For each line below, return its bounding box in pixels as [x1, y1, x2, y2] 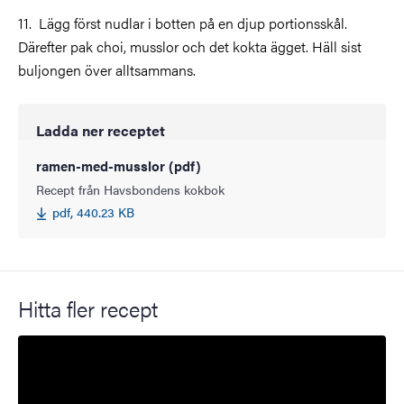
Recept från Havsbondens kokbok [36, 179, 225, 198]
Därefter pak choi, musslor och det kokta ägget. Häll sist [18, 35, 362, 57]
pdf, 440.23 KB [52, 202, 134, 221]
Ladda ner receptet [36, 119, 165, 141]
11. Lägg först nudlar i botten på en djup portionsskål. [18, 12, 347, 33]
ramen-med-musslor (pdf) [36, 155, 201, 175]
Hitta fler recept [18, 292, 158, 324]
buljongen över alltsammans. [18, 59, 196, 80]
